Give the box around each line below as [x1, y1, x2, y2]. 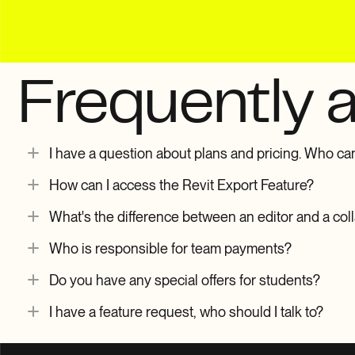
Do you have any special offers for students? [49, 271, 320, 288]
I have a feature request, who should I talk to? [49, 303, 323, 320]
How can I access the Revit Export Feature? [49, 176, 314, 193]
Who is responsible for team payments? [49, 239, 292, 257]
